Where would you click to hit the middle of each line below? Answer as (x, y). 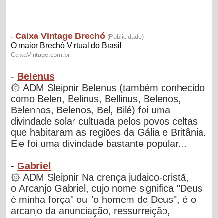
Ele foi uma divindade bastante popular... (99, 143)
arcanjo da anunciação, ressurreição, (91, 210)
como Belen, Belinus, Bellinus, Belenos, (96, 99)
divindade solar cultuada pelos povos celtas (104, 121)
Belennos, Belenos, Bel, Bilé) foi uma (91, 110)
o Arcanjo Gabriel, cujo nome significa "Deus (107, 188)
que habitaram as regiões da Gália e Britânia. (109, 132)
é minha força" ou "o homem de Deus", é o (104, 199)
